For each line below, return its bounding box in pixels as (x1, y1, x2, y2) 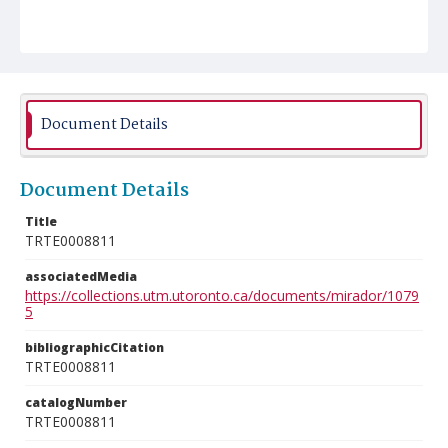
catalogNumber (25, 394, 127, 411)
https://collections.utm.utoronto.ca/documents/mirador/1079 (25, 286, 419, 305)
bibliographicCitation (25, 339, 164, 356)
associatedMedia (25, 268, 137, 285)
